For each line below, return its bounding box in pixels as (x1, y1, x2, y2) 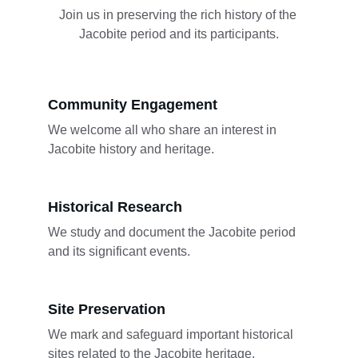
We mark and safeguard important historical (48, 328, 296, 341)
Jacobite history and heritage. (48, 142, 214, 156)
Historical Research (48, 199, 182, 215)
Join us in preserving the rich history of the (58, 8, 300, 22)
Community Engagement (48, 97, 217, 113)
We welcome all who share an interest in (48, 123, 280, 137)
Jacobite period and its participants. (79, 27, 279, 41)
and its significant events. (48, 245, 190, 258)
